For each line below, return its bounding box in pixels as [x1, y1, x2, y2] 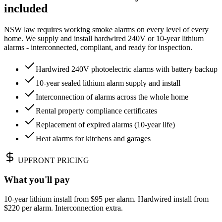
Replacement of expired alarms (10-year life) [36, 120, 175, 129]
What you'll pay [4, 174, 70, 185]
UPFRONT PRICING [16, 156, 89, 165]
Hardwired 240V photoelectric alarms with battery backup [36, 65, 218, 74]
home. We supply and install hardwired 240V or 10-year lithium [4, 34, 204, 43]
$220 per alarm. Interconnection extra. [4, 203, 123, 212]
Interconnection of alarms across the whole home [36, 93, 188, 102]
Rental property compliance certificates [36, 107, 157, 115]
